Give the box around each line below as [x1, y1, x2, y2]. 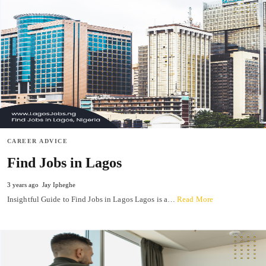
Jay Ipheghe [42, 181, 75, 189]
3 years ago [7, 181, 39, 189]
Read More [177, 195, 214, 204]
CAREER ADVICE [7, 138, 68, 145]
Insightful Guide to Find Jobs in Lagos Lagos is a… [7, 195, 178, 204]
